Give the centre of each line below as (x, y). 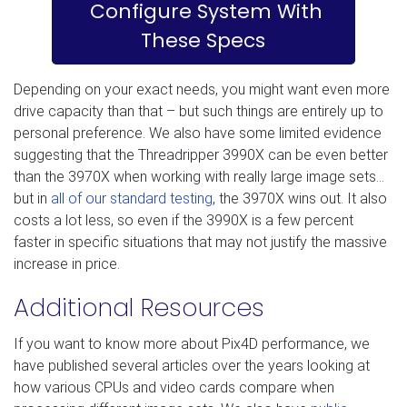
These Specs (203, 41)
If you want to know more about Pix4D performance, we (192, 343)
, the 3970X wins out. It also (300, 198)
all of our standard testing (132, 198)
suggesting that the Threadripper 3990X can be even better (201, 154)
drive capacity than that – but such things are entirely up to (199, 111)
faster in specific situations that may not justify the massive (200, 242)
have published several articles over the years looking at (192, 365)
